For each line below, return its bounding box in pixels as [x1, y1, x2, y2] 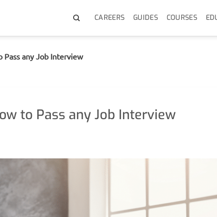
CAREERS [94, 13, 125, 22]
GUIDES [133, 13, 158, 22]
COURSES [166, 13, 197, 22]
